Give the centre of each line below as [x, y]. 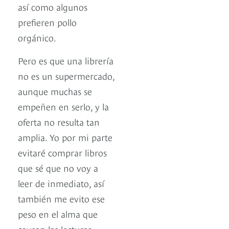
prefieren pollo [47, 22]
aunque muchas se [55, 91]
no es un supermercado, [66, 76]
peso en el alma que [58, 214]
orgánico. [37, 37]
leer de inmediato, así [61, 183]
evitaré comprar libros [62, 152]
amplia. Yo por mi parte [65, 137]
